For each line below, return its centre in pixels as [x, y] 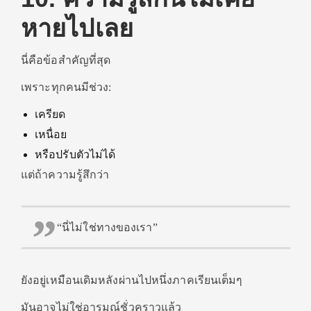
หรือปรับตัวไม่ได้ [75, 154]
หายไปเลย [77, 28]
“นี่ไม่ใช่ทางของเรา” [107, 227]
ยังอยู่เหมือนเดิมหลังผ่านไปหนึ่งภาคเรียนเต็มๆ [132, 280]
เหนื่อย [51, 134]
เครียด [50, 114]
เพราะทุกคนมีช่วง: [66, 87]
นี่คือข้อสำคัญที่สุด [66, 60]
